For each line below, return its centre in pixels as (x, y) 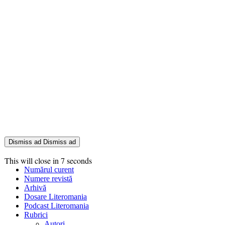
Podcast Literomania (57, 206)
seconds (78, 161)
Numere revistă (48, 179)
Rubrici (36, 215)
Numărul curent (49, 170)
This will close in (33, 161)
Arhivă (35, 188)
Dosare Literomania (55, 197)
